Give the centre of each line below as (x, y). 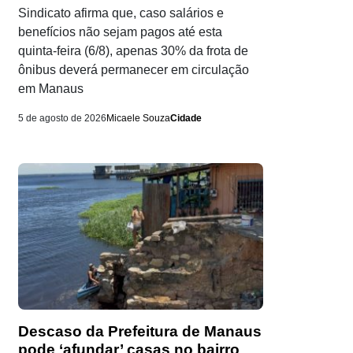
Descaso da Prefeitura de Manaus (140, 332)
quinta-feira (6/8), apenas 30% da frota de (133, 51)
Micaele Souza (138, 119)
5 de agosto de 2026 (62, 119)
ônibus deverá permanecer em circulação (134, 70)
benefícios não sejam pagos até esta (120, 32)
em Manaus (51, 89)
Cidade (186, 119)
